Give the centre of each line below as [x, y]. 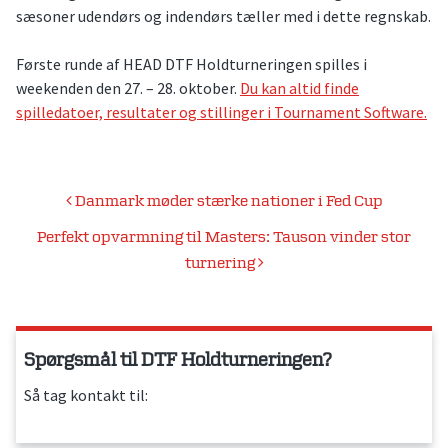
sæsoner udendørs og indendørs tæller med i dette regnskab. [223, 16]
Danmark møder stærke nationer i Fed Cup [227, 202]
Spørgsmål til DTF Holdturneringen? [178, 361]
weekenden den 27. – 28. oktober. [128, 88]
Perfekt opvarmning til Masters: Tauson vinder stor [224, 238]
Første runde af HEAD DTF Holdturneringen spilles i [191, 64]
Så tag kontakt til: [86, 395]
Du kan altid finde [299, 88]
